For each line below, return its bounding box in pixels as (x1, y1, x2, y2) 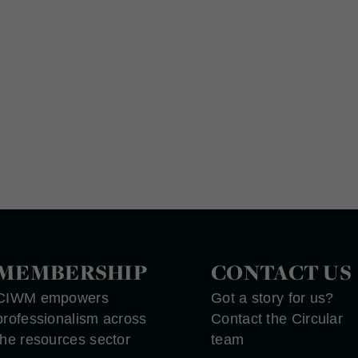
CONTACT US (211, 257, 352, 287)
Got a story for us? (211, 289, 334, 306)
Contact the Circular (211, 310, 344, 327)
